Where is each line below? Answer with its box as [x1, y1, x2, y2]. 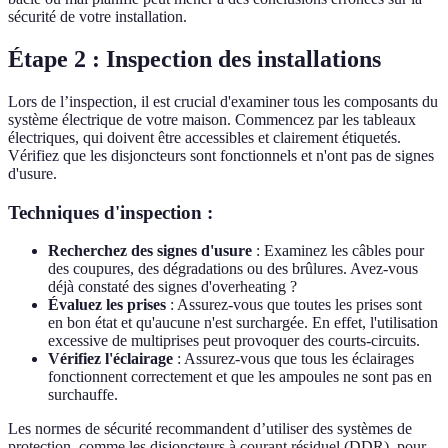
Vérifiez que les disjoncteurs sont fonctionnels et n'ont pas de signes [8, 146, 434, 164]
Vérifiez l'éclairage [48, 350, 173, 368]
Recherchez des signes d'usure [48, 242, 252, 260]
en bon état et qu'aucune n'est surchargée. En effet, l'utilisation [48, 314, 438, 332]
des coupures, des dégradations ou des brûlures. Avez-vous [48, 260, 418, 278]
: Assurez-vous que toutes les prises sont [166, 296, 422, 314]
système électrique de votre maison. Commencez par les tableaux [8, 110, 416, 128]
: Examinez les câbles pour [252, 242, 424, 260]
